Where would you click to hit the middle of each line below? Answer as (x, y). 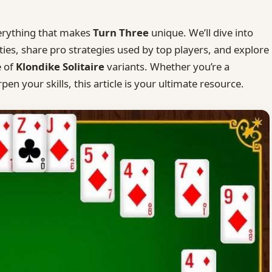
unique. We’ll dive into (201, 32)
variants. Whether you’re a (167, 66)
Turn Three (121, 32)
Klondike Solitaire (60, 66)
